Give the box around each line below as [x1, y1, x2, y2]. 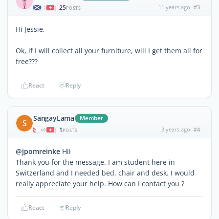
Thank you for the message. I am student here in [16, 157, 175, 167]
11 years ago [158, 3, 190, 11]
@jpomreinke [16, 146, 60, 156]
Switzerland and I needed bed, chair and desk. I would [16, 168, 195, 177]
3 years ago [161, 125, 190, 133]
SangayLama [33, 113, 74, 123]
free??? [16, 56, 38, 66]
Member [80, 113, 103, 122]
